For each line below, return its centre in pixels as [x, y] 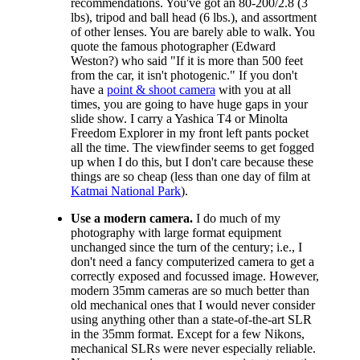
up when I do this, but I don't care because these [192, 162]
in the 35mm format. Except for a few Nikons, [188, 333]
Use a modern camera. [132, 218]
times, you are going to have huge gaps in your [189, 104]
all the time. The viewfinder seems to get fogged [192, 147]
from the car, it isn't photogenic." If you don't [184, 75]
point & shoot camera [161, 89]
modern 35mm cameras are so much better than [190, 290]
